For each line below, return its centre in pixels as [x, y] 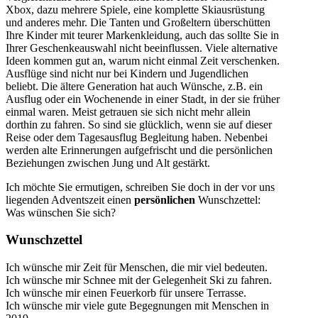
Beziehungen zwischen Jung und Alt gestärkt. [108, 163]
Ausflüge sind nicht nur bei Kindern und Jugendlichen [127, 73]
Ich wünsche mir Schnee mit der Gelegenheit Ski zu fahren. [139, 280]
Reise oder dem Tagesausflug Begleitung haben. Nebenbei [137, 137]
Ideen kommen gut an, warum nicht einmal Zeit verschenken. [143, 60]
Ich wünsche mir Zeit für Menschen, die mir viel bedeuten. [137, 268]
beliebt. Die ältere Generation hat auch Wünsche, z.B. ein [134, 86]
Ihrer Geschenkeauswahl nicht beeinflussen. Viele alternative [142, 48]
